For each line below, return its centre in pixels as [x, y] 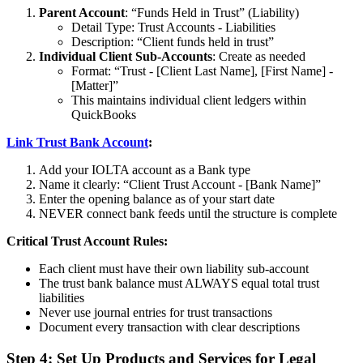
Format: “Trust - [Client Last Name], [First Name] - [202, 71]
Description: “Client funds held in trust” [173, 42]
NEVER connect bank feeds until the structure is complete [188, 214]
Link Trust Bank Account [77, 143]
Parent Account [82, 13]
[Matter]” [95, 86]
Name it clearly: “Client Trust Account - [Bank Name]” [180, 185]
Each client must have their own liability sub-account [174, 269]
